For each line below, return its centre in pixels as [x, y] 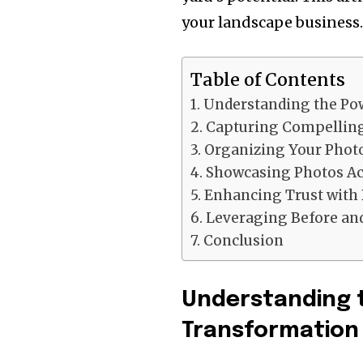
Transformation [271, 331]
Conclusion [243, 241]
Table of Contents [268, 79]
